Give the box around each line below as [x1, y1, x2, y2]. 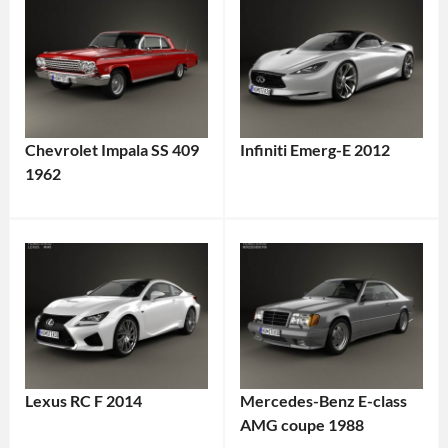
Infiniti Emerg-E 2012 [239, 139, 390, 159]
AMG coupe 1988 [239, 415, 364, 435]
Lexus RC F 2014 [24, 391, 142, 411]
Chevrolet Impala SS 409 [24, 139, 199, 159]
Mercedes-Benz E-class [239, 391, 407, 411]
